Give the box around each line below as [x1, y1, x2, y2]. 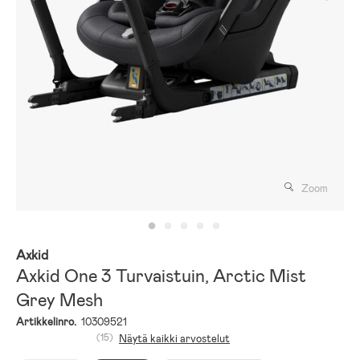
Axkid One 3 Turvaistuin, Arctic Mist [16, 264, 306, 288]
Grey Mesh [16, 288, 103, 313]
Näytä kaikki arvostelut [119, 332, 230, 346]
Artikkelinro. [16, 315, 76, 329]
